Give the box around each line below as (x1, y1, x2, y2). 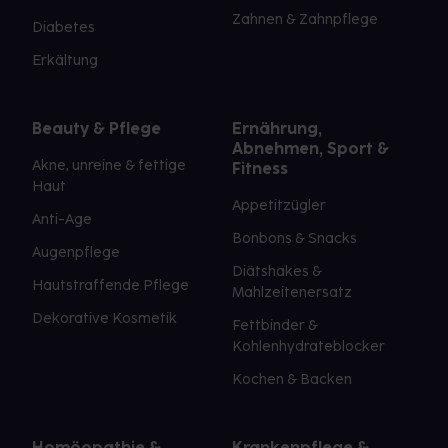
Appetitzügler (232, 197, 326, 215)
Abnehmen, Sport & (232, 139, 389, 159)
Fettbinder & (232, 317, 318, 335)
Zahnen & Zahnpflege (232, 11, 378, 29)
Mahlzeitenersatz (232, 284, 352, 302)
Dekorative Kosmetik (32, 310, 177, 328)
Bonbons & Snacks (232, 230, 357, 248)
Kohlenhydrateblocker (232, 338, 385, 356)
